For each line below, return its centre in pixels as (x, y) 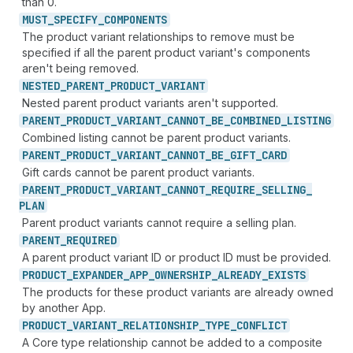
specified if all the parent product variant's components (166, 52)
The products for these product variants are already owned (178, 292)
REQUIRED (91, 240)
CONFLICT (262, 325)
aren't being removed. (80, 68)
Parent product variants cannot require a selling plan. (159, 223)
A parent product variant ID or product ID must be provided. (176, 257)
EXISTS (287, 275)
